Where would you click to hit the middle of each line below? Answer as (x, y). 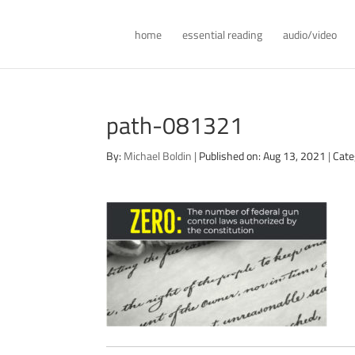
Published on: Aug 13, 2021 (263, 156)
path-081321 (175, 125)
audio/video (310, 34)
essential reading (223, 34)
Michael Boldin (158, 156)
